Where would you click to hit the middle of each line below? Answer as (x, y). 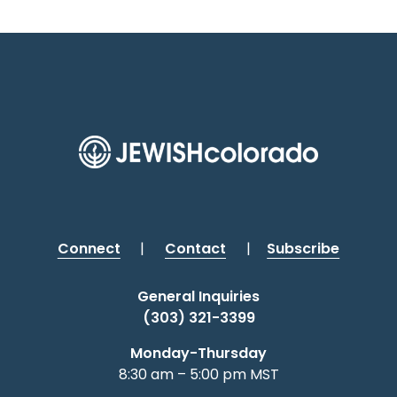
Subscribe (304, 248)
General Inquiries (198, 296)
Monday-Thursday (198, 353)
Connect (89, 248)
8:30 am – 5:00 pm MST (198, 374)
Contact (195, 248)
